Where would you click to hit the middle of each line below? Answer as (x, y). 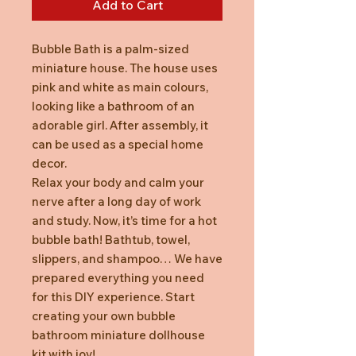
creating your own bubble (104, 315)
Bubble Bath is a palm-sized (110, 48)
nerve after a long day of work (116, 201)
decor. (49, 163)
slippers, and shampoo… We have (127, 258)
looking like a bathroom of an (113, 106)
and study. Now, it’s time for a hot (124, 220)
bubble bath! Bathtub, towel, (111, 239)
